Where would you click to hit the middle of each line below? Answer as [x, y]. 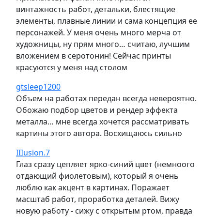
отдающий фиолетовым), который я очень [97, 176]
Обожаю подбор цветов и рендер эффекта [97, 110]
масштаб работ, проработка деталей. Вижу [98, 199]
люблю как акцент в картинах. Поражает [93, 188]
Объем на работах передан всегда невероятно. [106, 99]
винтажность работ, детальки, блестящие [96, 9]
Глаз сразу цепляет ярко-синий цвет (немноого [105, 164]
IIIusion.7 [33, 153]
